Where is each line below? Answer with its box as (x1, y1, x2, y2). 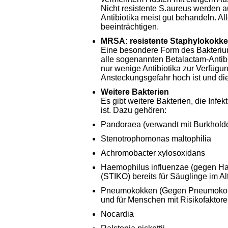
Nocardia (101, 210, 134, 218)
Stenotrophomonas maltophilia (101, 134, 211, 143)
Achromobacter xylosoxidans (101, 149, 205, 157)
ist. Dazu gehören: (101, 106, 166, 115)
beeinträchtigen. (101, 22, 159, 31)
